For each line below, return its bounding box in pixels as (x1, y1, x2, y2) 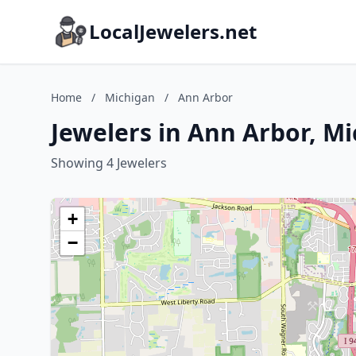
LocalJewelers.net (89, 18, 257, 44)
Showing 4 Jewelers (51, 154, 167, 172)
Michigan (105, 90, 155, 105)
